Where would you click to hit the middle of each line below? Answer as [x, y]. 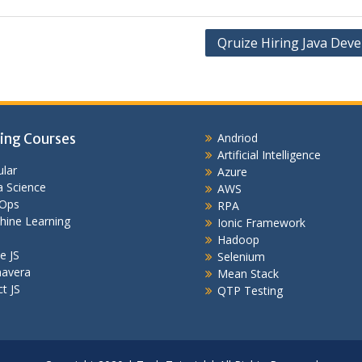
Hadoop [238, 240]
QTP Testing [250, 290]
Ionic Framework [261, 223]
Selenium [241, 257]
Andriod [238, 138]
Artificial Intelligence [269, 155]
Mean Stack [248, 274]
